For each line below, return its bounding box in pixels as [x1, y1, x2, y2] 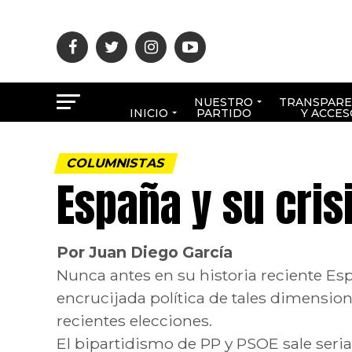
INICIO [130, 106, 168, 120]
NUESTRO [194, 95, 253, 109]
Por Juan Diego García [57, 243, 240, 262]
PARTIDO [196, 106, 251, 120]
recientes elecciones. [57, 311, 212, 330]
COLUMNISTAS [64, 156, 167, 170]
